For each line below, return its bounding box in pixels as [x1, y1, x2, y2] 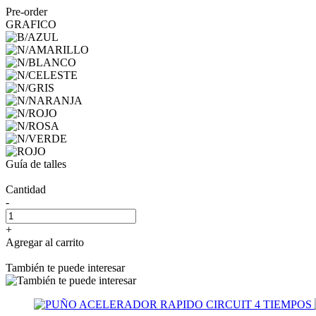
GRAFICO [6, 18, 56, 30]
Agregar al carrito [6, 236, 84, 248]
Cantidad [6, 183, 46, 195]
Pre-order [6, 5, 47, 18]
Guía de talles [6, 157, 66, 170]
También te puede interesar [6, 261, 125, 274]
